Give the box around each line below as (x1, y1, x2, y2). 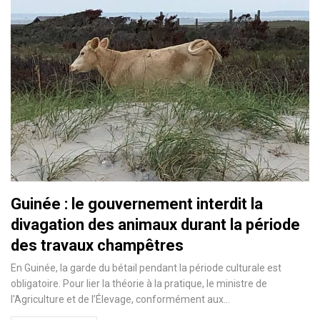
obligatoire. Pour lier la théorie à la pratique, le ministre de (11, 277, 267, 289)
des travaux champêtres (11, 236, 184, 254)
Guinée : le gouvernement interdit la (11, 194, 263, 213)
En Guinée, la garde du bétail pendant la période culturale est (11, 261, 281, 274)
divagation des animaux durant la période (11, 215, 300, 234)
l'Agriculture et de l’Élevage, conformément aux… (11, 293, 230, 305)
